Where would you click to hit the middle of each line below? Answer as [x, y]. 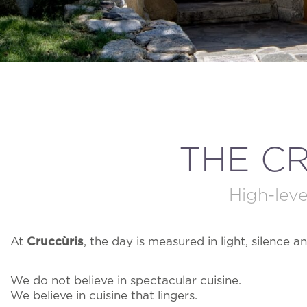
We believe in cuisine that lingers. [104, 295]
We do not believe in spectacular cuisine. [126, 280]
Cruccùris [55, 241]
